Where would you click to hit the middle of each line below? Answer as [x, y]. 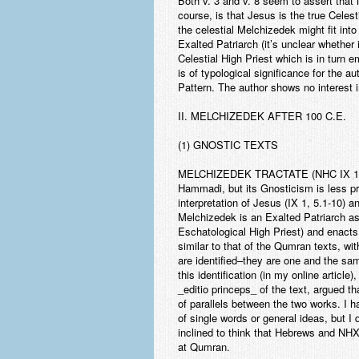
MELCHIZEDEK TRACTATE [243, 173]
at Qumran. [204, 347]
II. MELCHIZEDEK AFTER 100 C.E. [262, 116]
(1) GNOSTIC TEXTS [228, 145]
